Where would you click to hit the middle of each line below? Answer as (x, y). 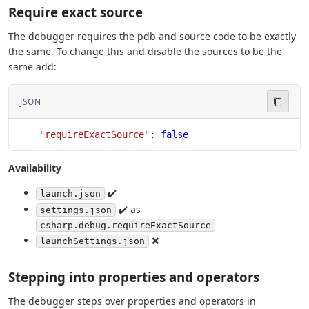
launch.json (70, 194)
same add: (32, 67)
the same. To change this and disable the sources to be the (145, 52)
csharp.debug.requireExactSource (126, 225)
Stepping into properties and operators (134, 277)
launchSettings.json (92, 241)
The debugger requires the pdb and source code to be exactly (152, 37)
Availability (35, 168)
